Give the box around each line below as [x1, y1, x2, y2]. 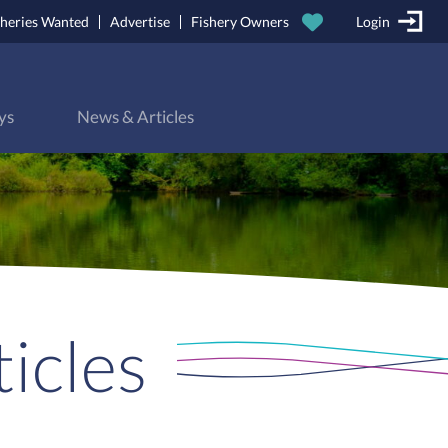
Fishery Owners [191, 12, 289, 30]
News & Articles [76, 107, 194, 128]
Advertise [110, 12, 170, 30]
